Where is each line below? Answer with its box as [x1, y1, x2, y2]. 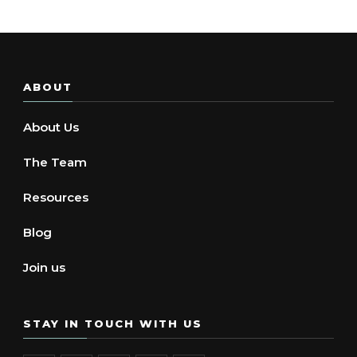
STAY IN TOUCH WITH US [23, 317, 202, 331]
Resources [23, 190, 88, 206]
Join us [23, 260, 65, 276]
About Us [23, 120, 79, 135]
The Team [23, 155, 87, 171]
